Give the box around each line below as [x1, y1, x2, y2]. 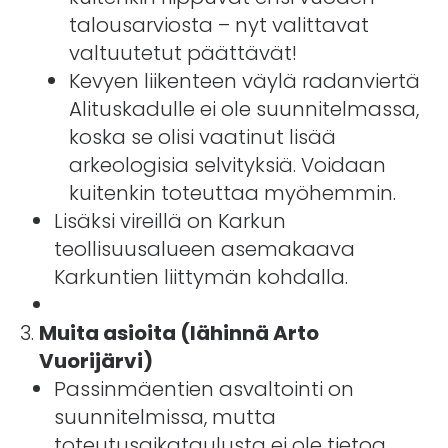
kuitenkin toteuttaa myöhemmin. [68, 178, 396, 207]
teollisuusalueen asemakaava [53, 234, 355, 263]
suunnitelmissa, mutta [53, 402, 276, 431]
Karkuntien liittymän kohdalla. [53, 262, 348, 291]
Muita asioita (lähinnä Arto [38, 318, 319, 347]
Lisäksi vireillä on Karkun [53, 206, 286, 235]
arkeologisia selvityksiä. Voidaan [68, 150, 386, 179]
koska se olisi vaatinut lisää [68, 122, 336, 151]
